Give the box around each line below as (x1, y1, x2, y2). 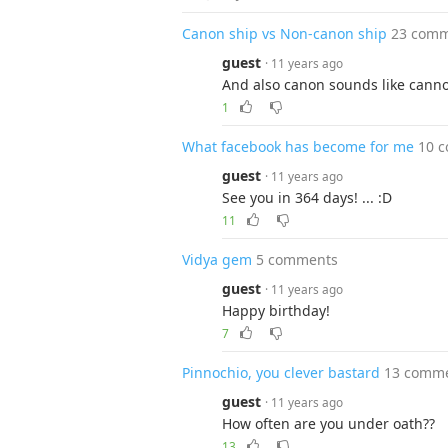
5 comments (256, 250, 338, 269)
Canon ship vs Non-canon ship (182, 24, 387, 43)
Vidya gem (182, 250, 252, 269)
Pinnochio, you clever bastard (182, 363, 380, 382)
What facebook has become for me (182, 137, 414, 156)
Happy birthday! (222, 301, 330, 320)
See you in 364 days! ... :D (222, 188, 392, 207)
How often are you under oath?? (222, 414, 435, 433)
